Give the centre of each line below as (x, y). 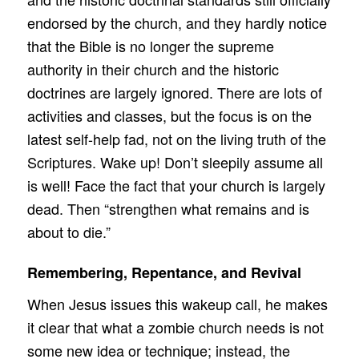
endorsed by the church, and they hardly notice (177, 23)
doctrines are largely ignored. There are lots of (174, 93)
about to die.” (69, 232)
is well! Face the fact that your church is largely (176, 186)
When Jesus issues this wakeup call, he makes (177, 304)
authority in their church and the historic (153, 69)
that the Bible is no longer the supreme (150, 46)
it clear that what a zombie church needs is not (175, 327)
